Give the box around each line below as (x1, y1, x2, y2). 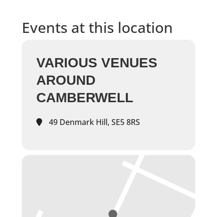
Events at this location (21, 17, 173, 38)
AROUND (36, 73, 95, 88)
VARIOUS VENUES (36, 55, 157, 71)
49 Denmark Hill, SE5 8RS (46, 117, 140, 128)
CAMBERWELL (36, 90, 133, 106)
